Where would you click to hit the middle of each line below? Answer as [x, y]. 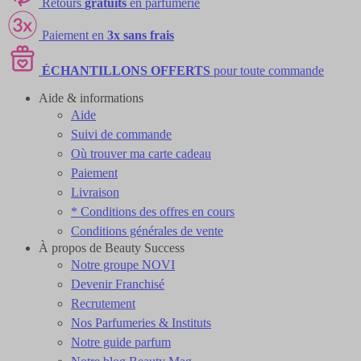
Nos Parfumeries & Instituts [141, 323]
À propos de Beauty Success [112, 248]
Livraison [95, 192]
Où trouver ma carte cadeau [141, 154]
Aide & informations [91, 98]
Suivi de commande [121, 134]
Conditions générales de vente [147, 231]
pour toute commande [267, 71]
